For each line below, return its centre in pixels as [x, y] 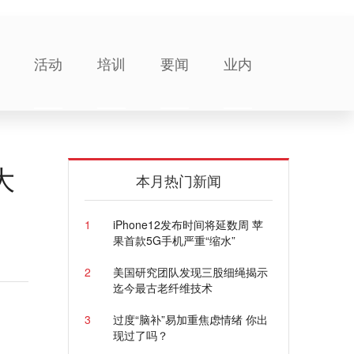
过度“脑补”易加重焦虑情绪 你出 [190, 319]
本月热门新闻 [179, 180]
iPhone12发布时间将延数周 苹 [188, 224]
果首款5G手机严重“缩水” [174, 240]
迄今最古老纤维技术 [162, 288]
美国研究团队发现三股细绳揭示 [190, 272]
